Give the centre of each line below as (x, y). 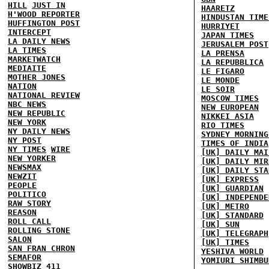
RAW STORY (29, 203)
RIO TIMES (223, 125)
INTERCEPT (29, 32)
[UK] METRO (225, 206)
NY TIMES (27, 149)
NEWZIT (22, 176)
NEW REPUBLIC (37, 113)
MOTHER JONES (37, 77)
